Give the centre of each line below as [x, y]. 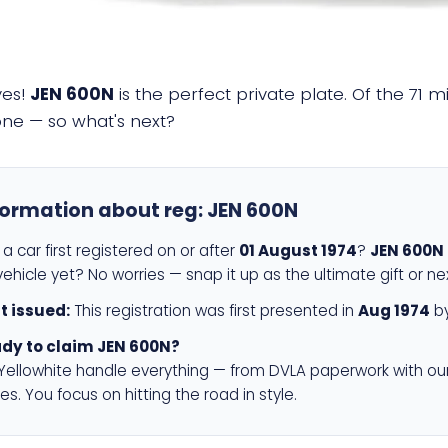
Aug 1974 [394, 310]
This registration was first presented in [214, 310]
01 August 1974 [298, 250]
